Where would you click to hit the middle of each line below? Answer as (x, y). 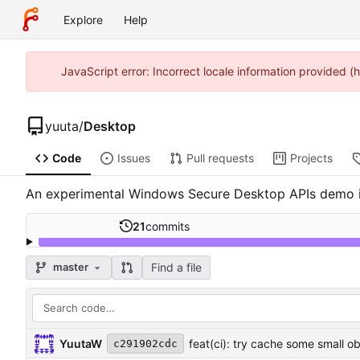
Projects (311, 158)
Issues (133, 158)
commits (168, 226)
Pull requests (220, 158)
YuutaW (81, 343)
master (71, 267)
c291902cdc (145, 344)
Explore (83, 19)
